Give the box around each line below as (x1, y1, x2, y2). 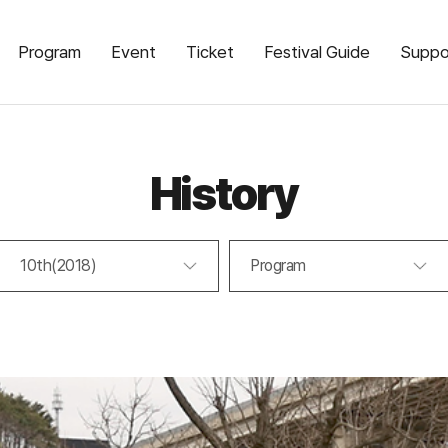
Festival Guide (264, 42, 370, 62)
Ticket (186, 42, 234, 62)
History (149, 166, 299, 221)
